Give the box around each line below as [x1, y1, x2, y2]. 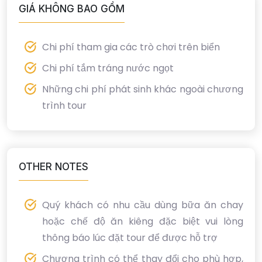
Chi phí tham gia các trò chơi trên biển [42, 40, 222, 54]
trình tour [42, 99, 87, 113]
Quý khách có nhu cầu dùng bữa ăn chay [42, 198, 243, 212]
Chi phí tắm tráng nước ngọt [42, 61, 176, 75]
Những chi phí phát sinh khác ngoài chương [42, 82, 243, 96]
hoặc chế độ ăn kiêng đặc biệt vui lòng [42, 215, 243, 229]
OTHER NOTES [19, 161, 88, 173]
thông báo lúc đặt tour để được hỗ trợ [42, 231, 218, 245]
